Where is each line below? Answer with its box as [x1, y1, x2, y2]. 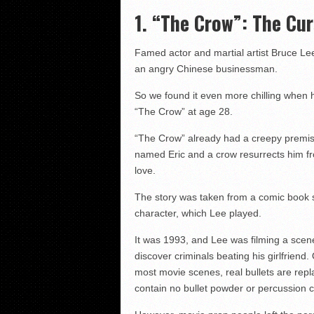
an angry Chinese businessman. [135, 63, 278, 74]
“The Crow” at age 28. [135, 106, 233, 117]
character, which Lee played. [135, 207, 261, 219]
